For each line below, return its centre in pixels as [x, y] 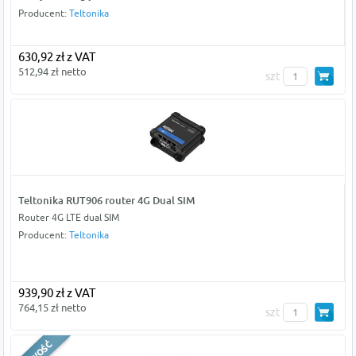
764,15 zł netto [52, 308]
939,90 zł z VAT [56, 293]
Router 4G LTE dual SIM [68, 218]
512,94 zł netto [52, 72]
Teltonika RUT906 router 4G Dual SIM [106, 201]
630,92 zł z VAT [56, 57]
